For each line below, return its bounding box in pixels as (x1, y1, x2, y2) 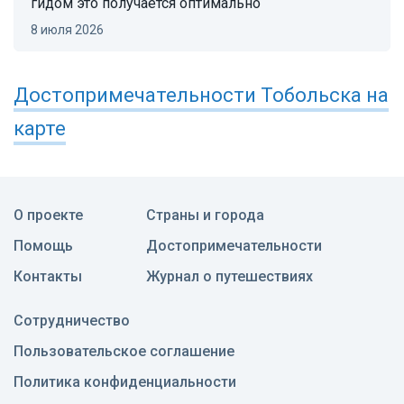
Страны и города (146, 207, 264, 225)
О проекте (14, 207, 83, 225)
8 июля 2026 (38, 23, 104, 38)
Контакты (14, 268, 82, 286)
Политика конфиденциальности (14, 373, 236, 391)
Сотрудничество (14, 312, 130, 330)
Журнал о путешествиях (146, 268, 313, 286)
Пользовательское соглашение (14, 343, 234, 361)
